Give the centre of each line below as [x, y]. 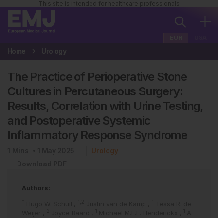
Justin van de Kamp [117, 204]
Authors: [36, 188]
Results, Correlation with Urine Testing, [105, 106]
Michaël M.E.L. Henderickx [139, 213]
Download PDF [42, 164]
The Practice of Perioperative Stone [97, 77]
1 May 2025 [56, 151]
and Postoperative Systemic [79, 120]
